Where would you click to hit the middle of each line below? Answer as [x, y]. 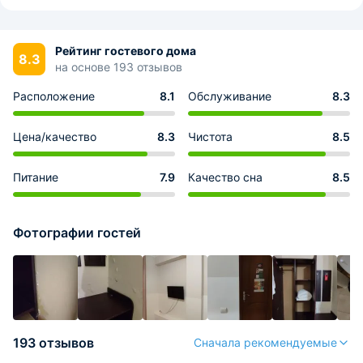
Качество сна [225, 177]
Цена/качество [55, 137]
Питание [36, 177]
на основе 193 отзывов [119, 67]
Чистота [210, 137]
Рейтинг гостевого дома [126, 51]
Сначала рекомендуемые [265, 342]
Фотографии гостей [77, 233]
